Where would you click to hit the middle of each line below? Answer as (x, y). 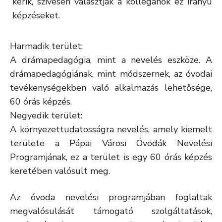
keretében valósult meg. (60, 171)
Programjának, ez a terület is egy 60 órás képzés (111, 157)
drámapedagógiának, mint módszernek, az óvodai (111, 74)
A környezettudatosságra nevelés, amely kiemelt (111, 129)
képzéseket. (36, 15)
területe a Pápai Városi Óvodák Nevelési (111, 143)
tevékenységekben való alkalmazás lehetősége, (111, 88)
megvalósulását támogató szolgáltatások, (111, 211)
